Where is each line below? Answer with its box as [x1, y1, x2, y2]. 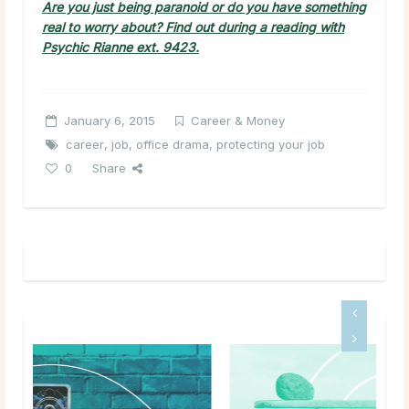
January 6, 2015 [64, 112, 155, 128]
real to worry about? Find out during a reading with [42, 18, 344, 35]
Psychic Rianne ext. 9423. [42, 38, 199, 55]
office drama [136, 136, 209, 152]
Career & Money [191, 112, 285, 128]
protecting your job [216, 136, 325, 152]
